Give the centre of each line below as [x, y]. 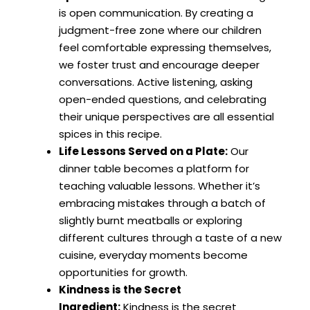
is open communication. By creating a [156, 12]
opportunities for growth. [123, 272]
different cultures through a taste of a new [170, 237]
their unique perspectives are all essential [166, 116]
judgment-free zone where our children [160, 30]
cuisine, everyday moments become [153, 255]
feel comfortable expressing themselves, [165, 47]
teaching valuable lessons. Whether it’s [159, 185]
